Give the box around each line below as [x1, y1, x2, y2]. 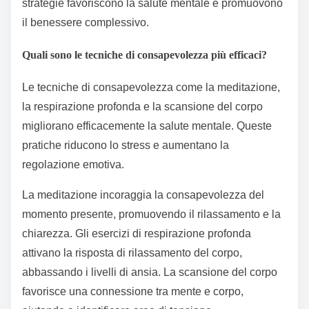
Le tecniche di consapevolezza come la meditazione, [22, 81, 280, 94]
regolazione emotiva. [22, 159, 124, 171]
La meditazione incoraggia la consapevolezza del [22, 189, 264, 201]
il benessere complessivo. [22, 16, 149, 28]
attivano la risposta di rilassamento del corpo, [22, 247, 242, 259]
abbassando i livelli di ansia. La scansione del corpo [22, 266, 277, 279]
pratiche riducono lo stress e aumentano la [22, 139, 229, 152]
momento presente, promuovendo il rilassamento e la [22, 208, 281, 221]
